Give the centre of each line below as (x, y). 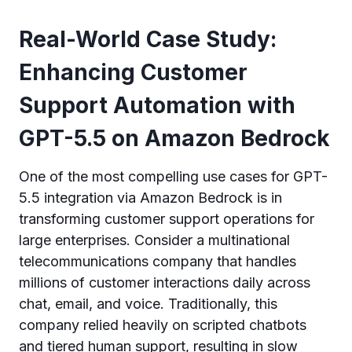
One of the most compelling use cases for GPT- (173, 176)
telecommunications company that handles (158, 261)
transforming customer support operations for (167, 219)
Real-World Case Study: (148, 39)
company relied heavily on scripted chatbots (163, 325)
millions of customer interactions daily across (165, 282)
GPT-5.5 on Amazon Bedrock (174, 138)
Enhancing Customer (133, 72)
